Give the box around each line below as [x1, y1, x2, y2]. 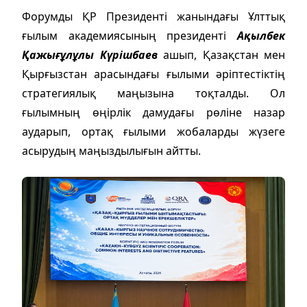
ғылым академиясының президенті [22, 27, 237, 43]
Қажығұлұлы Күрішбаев [22, 47, 158, 62]
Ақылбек [237, 27, 285, 43]
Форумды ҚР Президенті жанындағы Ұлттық [22, 8, 285, 24]
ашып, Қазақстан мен [157, 47, 285, 62]
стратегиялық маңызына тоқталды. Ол [22, 85, 285, 101]
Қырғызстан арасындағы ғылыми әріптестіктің [22, 66, 285, 82]
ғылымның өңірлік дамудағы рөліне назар [22, 104, 285, 120]
